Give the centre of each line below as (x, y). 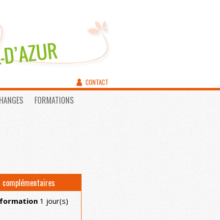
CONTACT (97, 82)
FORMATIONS (54, 100)
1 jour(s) (53, 201)
